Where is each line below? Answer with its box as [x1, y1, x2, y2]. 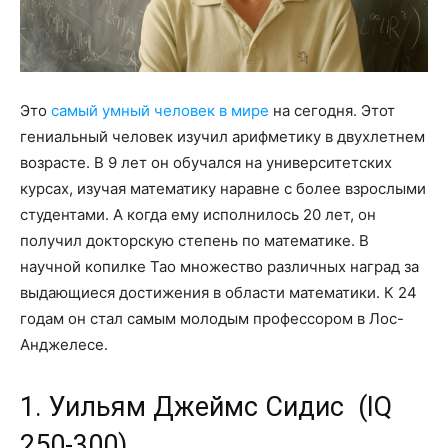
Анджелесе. [20, 335, 108, 355]
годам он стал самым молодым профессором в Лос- [20, 309, 404, 329]
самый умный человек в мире [51, 101, 269, 121]
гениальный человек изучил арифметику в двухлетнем [20, 127, 425, 147]
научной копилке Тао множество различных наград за [20, 257, 419, 277]
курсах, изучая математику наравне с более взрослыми [20, 179, 426, 199]
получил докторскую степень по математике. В [20, 231, 369, 251]
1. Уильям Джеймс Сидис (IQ [20, 391, 392, 424]
